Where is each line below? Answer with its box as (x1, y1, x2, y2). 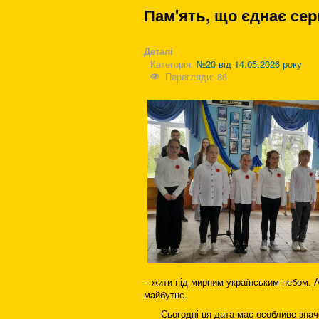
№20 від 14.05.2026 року (197, 57, 302, 70)
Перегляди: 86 (165, 70, 228, 83)
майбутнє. (144, 288, 187, 301)
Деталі (144, 44, 173, 58)
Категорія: (150, 57, 197, 70)
